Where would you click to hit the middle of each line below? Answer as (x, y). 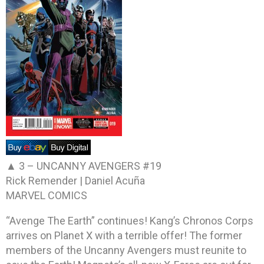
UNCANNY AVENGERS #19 (99, 166)
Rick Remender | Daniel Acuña (75, 180)
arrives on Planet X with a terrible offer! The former (124, 235)
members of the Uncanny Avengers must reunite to (126, 250)
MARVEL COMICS (47, 195)
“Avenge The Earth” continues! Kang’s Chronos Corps (130, 220)
